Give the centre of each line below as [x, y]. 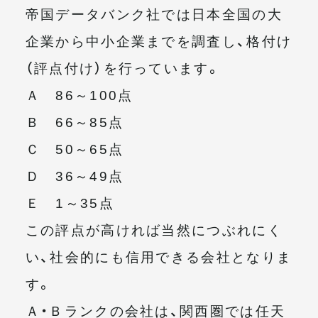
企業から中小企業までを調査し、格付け [159, 40]
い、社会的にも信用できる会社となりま [159, 256]
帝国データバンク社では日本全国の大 [154, 13]
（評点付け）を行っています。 [123, 67]
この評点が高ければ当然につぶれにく [154, 229]
